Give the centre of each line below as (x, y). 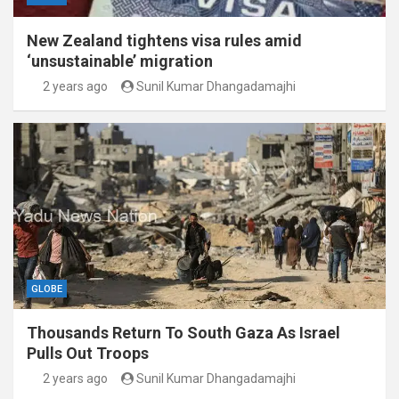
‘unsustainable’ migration (120, 61)
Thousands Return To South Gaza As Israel (183, 333)
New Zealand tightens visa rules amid (164, 41)
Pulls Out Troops (88, 354)
